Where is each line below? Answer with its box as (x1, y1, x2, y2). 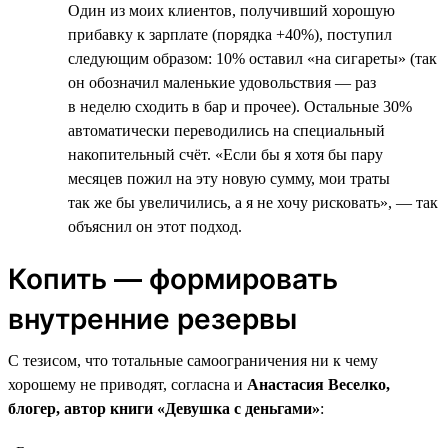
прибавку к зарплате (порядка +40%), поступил (68, 25, 392, 43)
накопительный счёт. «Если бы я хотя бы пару (68, 145, 383, 163)
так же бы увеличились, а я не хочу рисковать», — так (68, 193, 438, 211)
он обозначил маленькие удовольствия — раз (68, 73, 376, 91)
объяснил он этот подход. (68, 217, 242, 235)
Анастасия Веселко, (247, 375, 390, 393)
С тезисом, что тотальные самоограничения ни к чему (8, 351, 378, 369)
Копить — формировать (8, 261, 338, 296)
